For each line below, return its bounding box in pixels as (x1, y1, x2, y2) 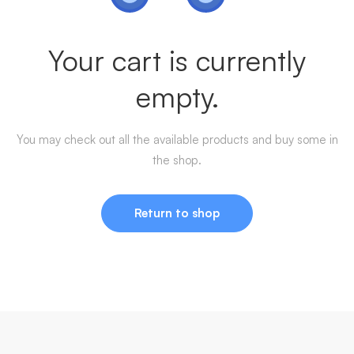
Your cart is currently (48, 43, 306, 79)
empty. (135, 79, 219, 115)
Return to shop (134, 205, 220, 221)
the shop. (153, 153, 201, 168)
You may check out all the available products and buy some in (16, 132, 338, 148)
